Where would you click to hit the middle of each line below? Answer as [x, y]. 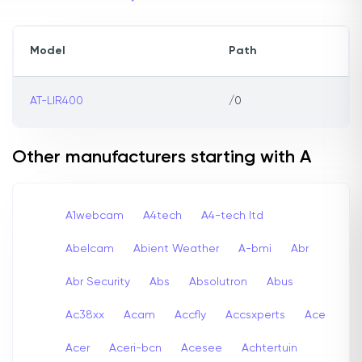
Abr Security [98, 282]
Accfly [190, 315]
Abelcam [90, 248]
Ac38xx [85, 315]
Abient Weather [176, 248]
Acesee [202, 348]
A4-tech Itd [232, 215]
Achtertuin [269, 348]
